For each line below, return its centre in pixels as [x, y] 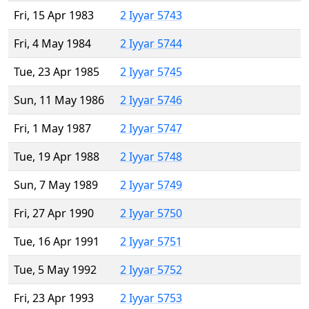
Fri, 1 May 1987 [52, 129]
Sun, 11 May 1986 [59, 100]
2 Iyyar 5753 [151, 298]
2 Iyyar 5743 [151, 16]
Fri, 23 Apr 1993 [54, 298]
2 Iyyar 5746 [151, 100]
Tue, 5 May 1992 [55, 270]
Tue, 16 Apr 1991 [57, 242]
